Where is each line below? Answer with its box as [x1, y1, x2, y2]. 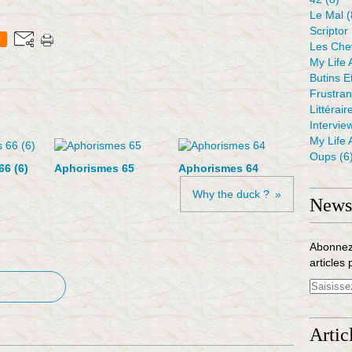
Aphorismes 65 [54, 162, 134, 174]
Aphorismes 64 [178, 162, 258, 174]
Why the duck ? [192, 188, 269, 200]
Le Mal [310, 9, 343, 21]
